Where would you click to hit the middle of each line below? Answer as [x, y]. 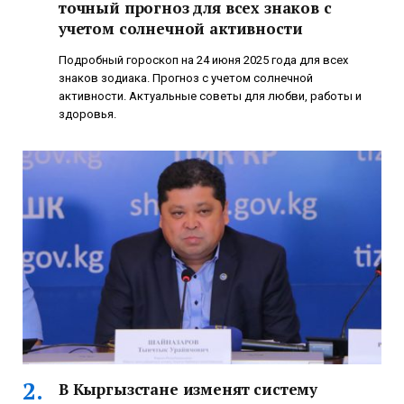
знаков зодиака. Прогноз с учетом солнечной [186, 78]
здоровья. [87, 114]
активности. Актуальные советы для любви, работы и [210, 96]
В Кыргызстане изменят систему [188, 389]
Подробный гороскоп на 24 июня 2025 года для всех [203, 60]
